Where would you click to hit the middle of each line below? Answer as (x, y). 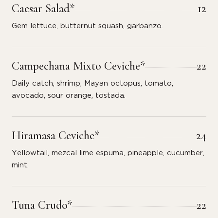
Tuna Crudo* (42, 205)
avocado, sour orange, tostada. (69, 96)
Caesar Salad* (43, 9)
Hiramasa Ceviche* (56, 136)
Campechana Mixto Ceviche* (79, 66)
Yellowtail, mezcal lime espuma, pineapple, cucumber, (108, 153)
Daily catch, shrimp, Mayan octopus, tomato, (92, 83)
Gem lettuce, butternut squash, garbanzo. (87, 26)
